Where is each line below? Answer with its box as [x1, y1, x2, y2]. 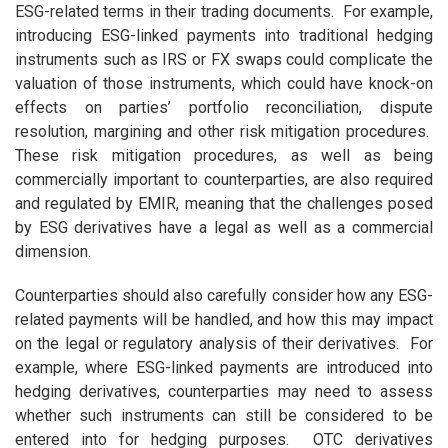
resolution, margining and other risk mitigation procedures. [14, 122, 434, 142]
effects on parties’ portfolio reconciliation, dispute [14, 98, 434, 118]
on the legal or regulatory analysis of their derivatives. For [14, 334, 434, 354]
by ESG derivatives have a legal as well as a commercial [14, 218, 434, 238]
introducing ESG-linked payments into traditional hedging [14, 26, 434, 46]
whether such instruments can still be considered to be [14, 406, 434, 426]
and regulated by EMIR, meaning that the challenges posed [14, 194, 434, 214]
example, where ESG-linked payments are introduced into [14, 358, 434, 378]
